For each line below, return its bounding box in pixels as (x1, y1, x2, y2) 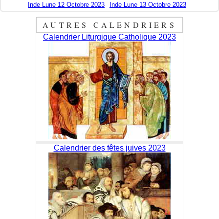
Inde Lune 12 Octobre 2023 (28, 1, 105, 9)
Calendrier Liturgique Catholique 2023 (43, 33, 176, 42)
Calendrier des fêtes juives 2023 (53, 144, 166, 153)
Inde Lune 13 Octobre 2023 (109, 1, 186, 9)
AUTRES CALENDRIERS (43, 20, 176, 30)
